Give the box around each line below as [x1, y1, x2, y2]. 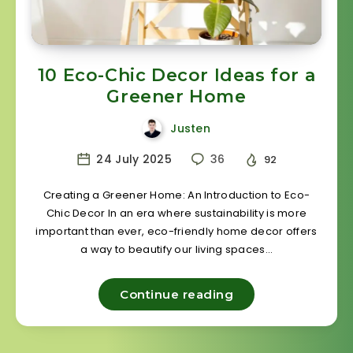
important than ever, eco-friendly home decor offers [35, 223, 318, 239]
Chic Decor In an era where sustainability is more [46, 205, 307, 221]
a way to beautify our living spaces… [80, 241, 273, 257]
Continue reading [120, 286, 233, 302]
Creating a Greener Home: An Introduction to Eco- [43, 187, 310, 203]
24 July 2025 [93, 151, 173, 168]
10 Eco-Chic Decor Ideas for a [37, 65, 316, 87]
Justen [170, 121, 211, 137]
